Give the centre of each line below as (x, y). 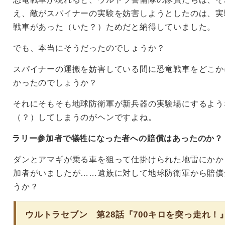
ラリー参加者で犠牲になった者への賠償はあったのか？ (118, 138)
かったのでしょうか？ (55, 83)
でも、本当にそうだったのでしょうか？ (89, 48)
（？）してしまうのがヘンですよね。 (85, 117)
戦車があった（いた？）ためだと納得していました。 (115, 27)
